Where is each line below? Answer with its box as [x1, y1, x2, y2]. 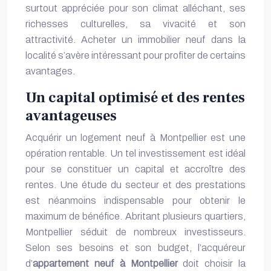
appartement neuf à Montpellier [33, 258, 178, 269]
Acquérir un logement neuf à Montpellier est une [25, 132, 246, 143]
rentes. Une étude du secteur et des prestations [25, 180, 246, 190]
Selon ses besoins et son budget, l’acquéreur [25, 243, 246, 253]
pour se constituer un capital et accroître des [25, 164, 246, 174]
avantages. [25, 66, 75, 76]
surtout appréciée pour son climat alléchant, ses [25, 3, 246, 13]
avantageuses [25, 106, 117, 125]
